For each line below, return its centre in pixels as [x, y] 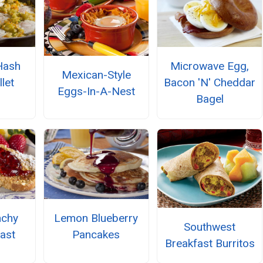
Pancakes [96, 234]
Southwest [210, 227]
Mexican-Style [96, 75]
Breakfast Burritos [210, 243]
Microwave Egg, [210, 66]
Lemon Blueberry [96, 218]
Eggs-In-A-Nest [96, 91]
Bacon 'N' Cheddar [210, 82]
